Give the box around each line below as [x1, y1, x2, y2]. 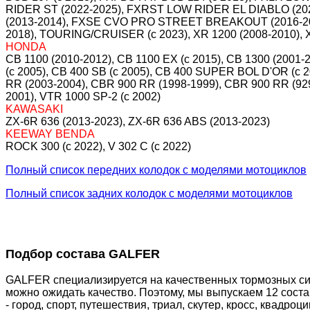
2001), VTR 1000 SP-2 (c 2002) [6, 91, 161, 103]
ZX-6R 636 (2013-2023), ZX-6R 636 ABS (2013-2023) [6, 116, 270, 128]
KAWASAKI [6, 103, 63, 116]
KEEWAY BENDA [6, 128, 95, 140]
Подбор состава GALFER [6, 247, 160, 262]
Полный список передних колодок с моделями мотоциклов [6, 164, 307, 176]
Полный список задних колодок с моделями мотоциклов [6, 188, 293, 200]
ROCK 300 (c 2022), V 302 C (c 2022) [6, 140, 191, 153]
